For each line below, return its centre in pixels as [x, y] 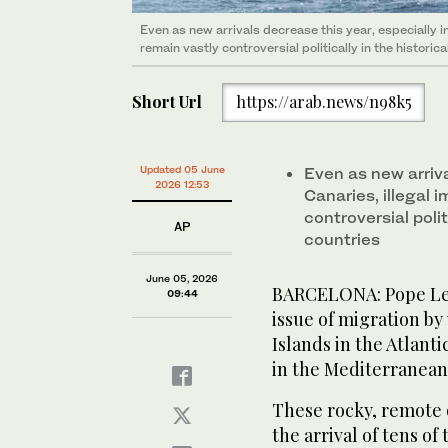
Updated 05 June [182, 169]
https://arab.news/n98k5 [323, 102]
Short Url [167, 102]
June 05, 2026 [182, 278]
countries [342, 239]
